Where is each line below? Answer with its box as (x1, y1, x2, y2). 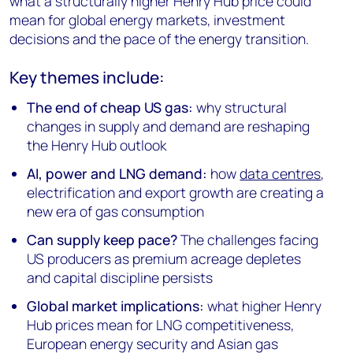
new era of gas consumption (27, 202, 205, 221)
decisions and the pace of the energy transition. (9, 29, 309, 48)
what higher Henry (204, 296, 322, 315)
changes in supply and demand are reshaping (27, 117, 310, 136)
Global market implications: (27, 296, 205, 315)
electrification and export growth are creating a (27, 183, 325, 202)
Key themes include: (9, 66, 165, 88)
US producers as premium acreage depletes (27, 249, 302, 268)
